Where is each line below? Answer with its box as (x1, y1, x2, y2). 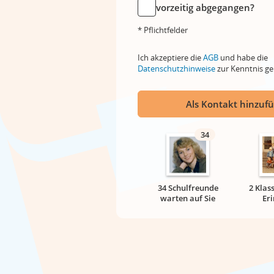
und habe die (218, 52, 268, 63)
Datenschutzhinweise (138, 63, 215, 74)
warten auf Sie (160, 193, 215, 204)
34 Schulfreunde (157, 182, 218, 193)
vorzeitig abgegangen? (156, 1, 254, 13)
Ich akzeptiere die (138, 52, 203, 63)
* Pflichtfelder (138, 24, 188, 35)
